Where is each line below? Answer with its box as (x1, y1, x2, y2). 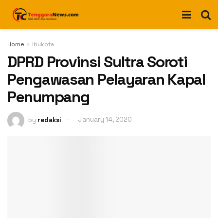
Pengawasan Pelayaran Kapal (7, 70, 205, 89)
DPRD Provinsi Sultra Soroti (7, 52, 187, 72)
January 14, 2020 (78, 115, 132, 124)
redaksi (37, 115, 61, 124)
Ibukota (32, 40, 54, 48)
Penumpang (7, 87, 90, 107)
